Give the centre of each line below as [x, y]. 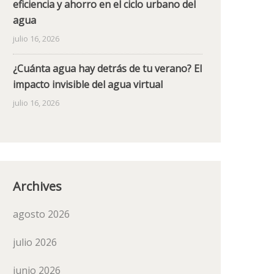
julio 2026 [35, 242]
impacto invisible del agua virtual [88, 84]
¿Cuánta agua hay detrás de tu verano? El [107, 68]
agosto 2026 [41, 214]
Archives [37, 186]
